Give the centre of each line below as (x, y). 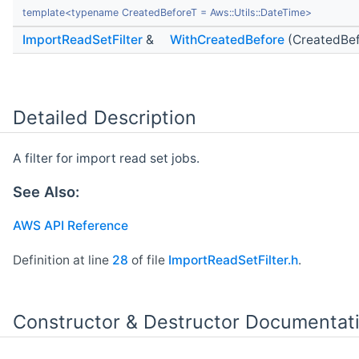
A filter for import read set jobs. (106, 159)
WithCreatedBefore (227, 39)
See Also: (46, 191)
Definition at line (63, 260)
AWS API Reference (71, 226)
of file (148, 260)
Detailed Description (105, 117)
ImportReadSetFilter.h (233, 260)
